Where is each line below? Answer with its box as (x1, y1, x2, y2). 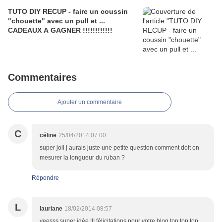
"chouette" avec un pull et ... (8, 17, 105, 25)
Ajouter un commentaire (57, 99, 122, 106)
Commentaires (8, 72, 77, 83)
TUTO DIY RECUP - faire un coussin (8, 7, 128, 16)
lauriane (40, 205, 62, 213)
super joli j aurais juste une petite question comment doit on (40, 144, 199, 152)
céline (40, 132, 56, 139)
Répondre (32, 174, 59, 182)
